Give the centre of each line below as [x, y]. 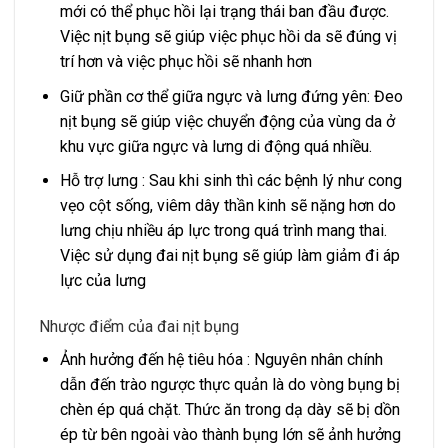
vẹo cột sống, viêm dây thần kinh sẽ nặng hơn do [227, 206]
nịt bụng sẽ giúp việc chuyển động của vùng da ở [227, 121]
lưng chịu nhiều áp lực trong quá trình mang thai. [223, 231]
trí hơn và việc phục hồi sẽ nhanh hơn [185, 61]
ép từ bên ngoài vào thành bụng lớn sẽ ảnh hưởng [230, 434]
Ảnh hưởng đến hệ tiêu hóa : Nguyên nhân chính [221, 359]
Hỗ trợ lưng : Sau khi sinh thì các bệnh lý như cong [230, 181]
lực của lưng [102, 281]
